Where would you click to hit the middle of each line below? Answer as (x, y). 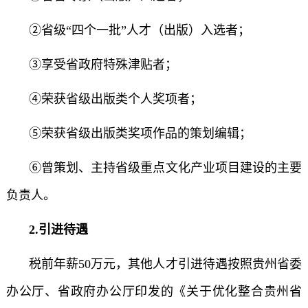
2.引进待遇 (56, 230)
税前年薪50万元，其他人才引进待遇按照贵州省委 (164, 264)
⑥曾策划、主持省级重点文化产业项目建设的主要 (164, 168)
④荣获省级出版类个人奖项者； (113, 99)
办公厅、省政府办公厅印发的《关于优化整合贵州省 (154, 291)
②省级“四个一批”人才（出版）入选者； (137, 30)
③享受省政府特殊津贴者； (101, 65)
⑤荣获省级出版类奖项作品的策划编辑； (138, 133)
